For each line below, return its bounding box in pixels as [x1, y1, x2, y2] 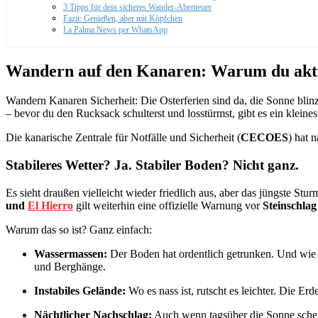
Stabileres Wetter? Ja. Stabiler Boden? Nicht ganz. [6, 158, 299, 173]
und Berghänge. [34, 260, 106, 273]
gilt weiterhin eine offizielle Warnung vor [73, 199, 263, 212]
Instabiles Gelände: [34, 284, 126, 297]
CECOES [241, 131, 288, 144]
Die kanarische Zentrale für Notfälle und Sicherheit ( [6, 131, 241, 144]
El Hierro [28, 199, 73, 212]
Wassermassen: [34, 247, 107, 260]
